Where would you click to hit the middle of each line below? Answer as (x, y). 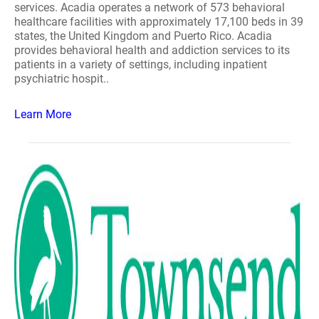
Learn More (43, 114)
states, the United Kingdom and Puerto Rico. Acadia (143, 36)
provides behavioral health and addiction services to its (152, 50)
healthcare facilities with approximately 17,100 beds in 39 (159, 22)
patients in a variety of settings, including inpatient (141, 64)
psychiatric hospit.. (62, 79)
